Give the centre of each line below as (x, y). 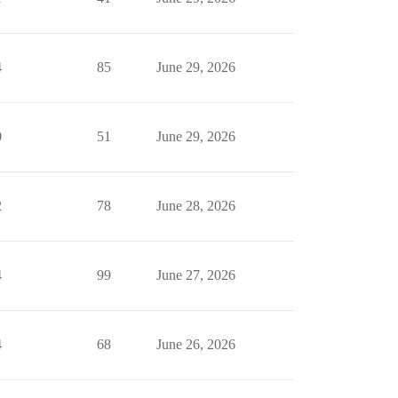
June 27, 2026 (195, 275)
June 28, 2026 (195, 206)
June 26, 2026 (195, 344)
